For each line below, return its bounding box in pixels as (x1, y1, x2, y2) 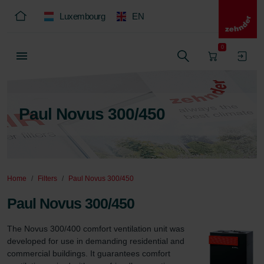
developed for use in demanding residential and (7, 236, 187, 246)
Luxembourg (60, 11, 105, 21)
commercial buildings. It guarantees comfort (7, 249, 173, 258)
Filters (38, 174, 57, 183)
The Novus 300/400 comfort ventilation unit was (7, 224, 187, 233)
